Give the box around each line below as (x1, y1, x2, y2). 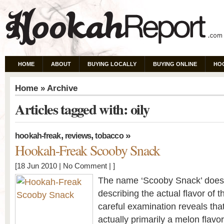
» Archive (38, 83, 77, 93)
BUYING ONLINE (153, 61, 197, 67)
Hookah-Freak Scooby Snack (15, 141, 160, 159)
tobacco (95, 131, 123, 140)
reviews (64, 131, 91, 140)
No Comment (63, 162, 107, 170)
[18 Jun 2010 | (15, 162, 63, 170)
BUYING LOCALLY (87, 61, 136, 67)
